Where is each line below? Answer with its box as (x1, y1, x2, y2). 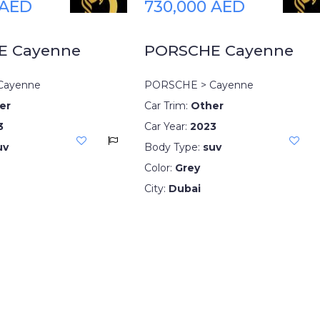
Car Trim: (144, 99, 191, 112)
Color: (144, 161, 175, 174)
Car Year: (144, 119, 190, 133)
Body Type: (144, 140, 203, 154)
